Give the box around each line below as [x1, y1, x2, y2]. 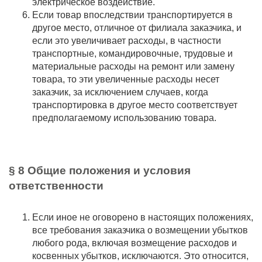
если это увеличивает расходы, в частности [32, 36, 221, 46]
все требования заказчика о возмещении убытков [32, 225, 248, 235]
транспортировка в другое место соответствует [32, 100, 237, 110]
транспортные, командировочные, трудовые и [32, 49, 233, 58]
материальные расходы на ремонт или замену [32, 61, 235, 71]
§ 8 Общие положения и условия [9, 164, 191, 177]
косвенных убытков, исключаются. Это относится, [32, 251, 249, 261]
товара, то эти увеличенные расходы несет [32, 74, 219, 84]
